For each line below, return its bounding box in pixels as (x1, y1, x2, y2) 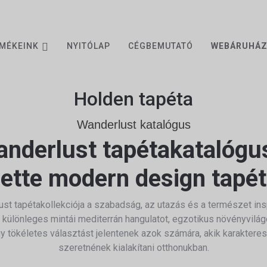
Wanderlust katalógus (76, 118, 191, 131)
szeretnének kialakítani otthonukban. (58, 242, 209, 253)
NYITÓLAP (67, 41, 110, 51)
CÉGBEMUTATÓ (128, 41, 193, 51)
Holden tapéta (74, 88, 193, 110)
